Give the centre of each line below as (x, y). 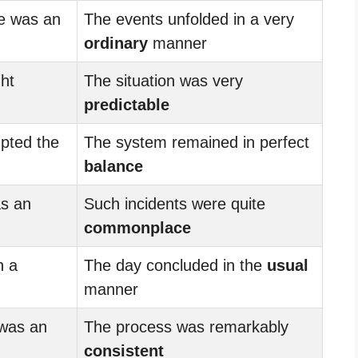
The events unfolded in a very (189, 19)
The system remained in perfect (197, 142)
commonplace (137, 227)
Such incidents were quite (175, 203)
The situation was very (163, 80)
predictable (127, 104)
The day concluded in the (175, 265)
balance (113, 166)
